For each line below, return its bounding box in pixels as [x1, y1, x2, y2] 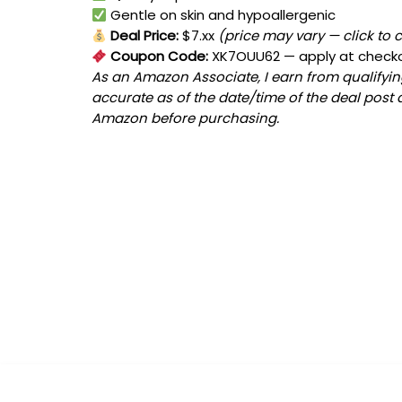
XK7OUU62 [212, 47, 281, 66]
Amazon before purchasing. [92, 109, 279, 128]
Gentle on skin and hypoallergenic [107, 5, 336, 25]
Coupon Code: [107, 47, 209, 66]
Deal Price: [107, 26, 179, 46]
